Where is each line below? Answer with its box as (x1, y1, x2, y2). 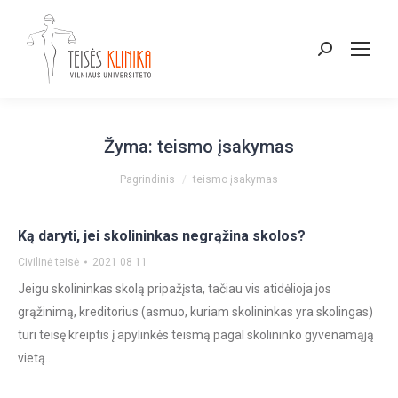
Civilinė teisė (18, 256, 79, 268)
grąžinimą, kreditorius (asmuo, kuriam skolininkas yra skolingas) (18, 305, 373, 319)
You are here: (120, 164, 195, 179)
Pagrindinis (120, 173, 175, 186)
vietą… (18, 351, 53, 365)
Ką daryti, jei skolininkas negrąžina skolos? (18, 227, 306, 244)
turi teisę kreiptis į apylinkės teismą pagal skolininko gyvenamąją (18, 328, 374, 342)
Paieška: (317, 45, 364, 60)
